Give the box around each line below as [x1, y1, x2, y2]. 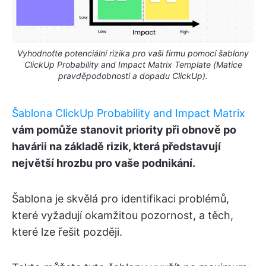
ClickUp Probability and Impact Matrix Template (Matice [24, 59, 242, 70]
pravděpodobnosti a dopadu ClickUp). [58, 71, 208, 81]
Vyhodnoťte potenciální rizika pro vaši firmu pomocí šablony [17, 48, 249, 59]
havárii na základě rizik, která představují [12, 140, 221, 153]
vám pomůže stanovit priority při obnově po [12, 123, 236, 137]
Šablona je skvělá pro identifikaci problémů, [12, 192, 229, 205]
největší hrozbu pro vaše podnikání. [12, 157, 195, 170]
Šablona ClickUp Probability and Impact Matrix [12, 107, 245, 120]
